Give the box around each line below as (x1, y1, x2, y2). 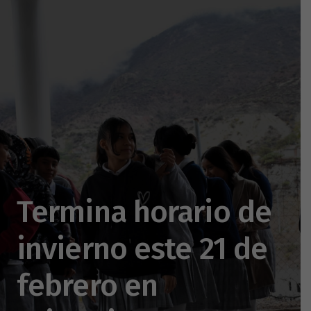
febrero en (17, 266, 158, 304)
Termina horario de (17, 192, 271, 230)
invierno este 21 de (17, 229, 268, 267)
